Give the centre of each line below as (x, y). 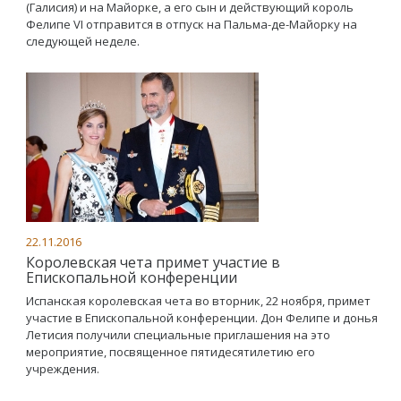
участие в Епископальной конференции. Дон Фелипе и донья (202, 318)
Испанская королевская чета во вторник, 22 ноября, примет (198, 301)
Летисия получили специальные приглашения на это (178, 335)
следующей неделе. (83, 41)
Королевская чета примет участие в (153, 262)
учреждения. (63, 369)
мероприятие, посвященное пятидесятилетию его (171, 352)
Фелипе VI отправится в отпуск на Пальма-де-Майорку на (192, 24)
